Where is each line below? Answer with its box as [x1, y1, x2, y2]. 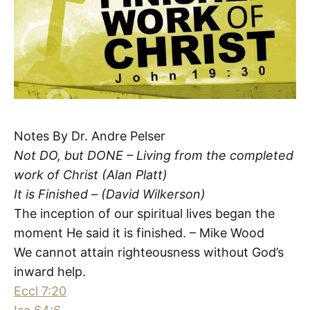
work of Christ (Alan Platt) [14, 167, 167, 182]
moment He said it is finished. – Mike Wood [14, 225, 264, 240]
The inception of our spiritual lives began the [14, 206, 275, 221]
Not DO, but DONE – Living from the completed [14, 147, 293, 163]
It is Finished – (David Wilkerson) [14, 186, 206, 201]
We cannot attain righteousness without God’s [14, 244, 284, 259]
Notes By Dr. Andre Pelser [14, 128, 165, 143]
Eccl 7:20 [14, 283, 66, 298]
